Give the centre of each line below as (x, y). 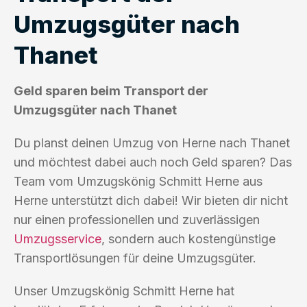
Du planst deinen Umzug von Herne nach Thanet (152, 143)
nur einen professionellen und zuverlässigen (137, 219)
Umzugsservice (58, 238)
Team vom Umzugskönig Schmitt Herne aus (138, 181)
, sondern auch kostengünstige (188, 238)
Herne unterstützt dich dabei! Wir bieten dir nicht (151, 200)
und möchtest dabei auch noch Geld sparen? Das (153, 162)
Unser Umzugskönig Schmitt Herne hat (124, 291)
